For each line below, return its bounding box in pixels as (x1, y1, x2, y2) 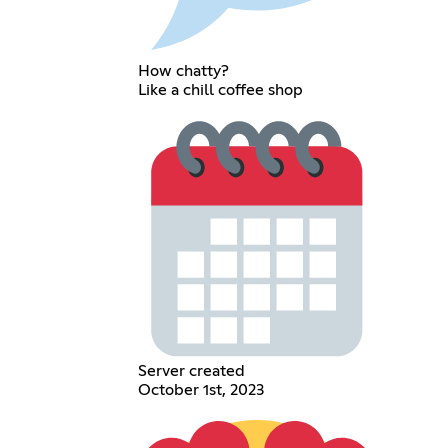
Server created (138, 363, 246, 380)
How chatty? (138, 62, 230, 79)
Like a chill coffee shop (138, 81, 304, 98)
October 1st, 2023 (138, 382, 265, 399)
